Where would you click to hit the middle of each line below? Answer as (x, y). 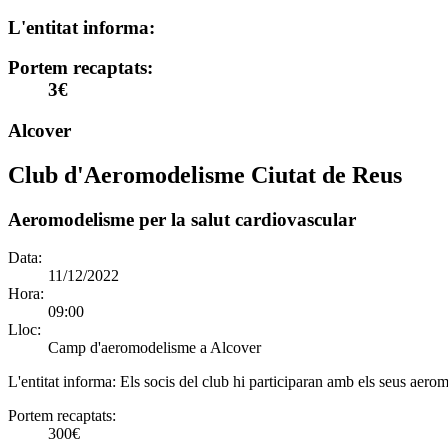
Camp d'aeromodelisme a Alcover (154, 348)
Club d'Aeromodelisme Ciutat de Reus (205, 174)
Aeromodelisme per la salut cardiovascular (182, 219)
